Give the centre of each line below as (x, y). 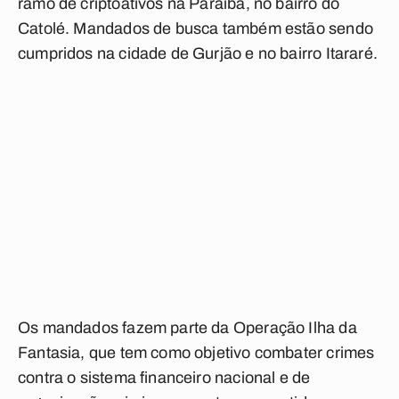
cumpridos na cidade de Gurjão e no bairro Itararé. (198, 53)
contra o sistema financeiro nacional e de (164, 378)
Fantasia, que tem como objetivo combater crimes (196, 353)
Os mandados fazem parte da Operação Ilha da (187, 328)
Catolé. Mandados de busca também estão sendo (195, 28)
